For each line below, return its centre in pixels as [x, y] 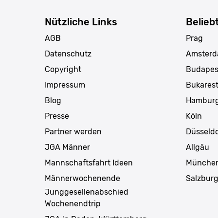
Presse [57, 116]
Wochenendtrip [73, 203]
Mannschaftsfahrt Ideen [89, 163]
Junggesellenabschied [87, 192]
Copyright [63, 69]
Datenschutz [68, 54]
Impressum [65, 85]
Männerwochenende [82, 178]
